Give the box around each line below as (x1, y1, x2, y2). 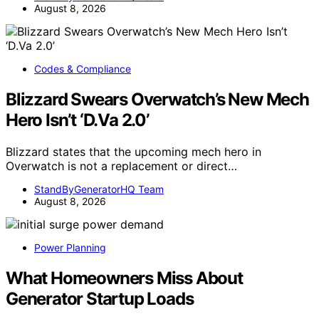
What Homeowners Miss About (6, 267, 243, 288)
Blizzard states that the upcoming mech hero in (6, 144, 261, 159)
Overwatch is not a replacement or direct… (6, 158, 237, 173)
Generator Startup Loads (6, 288, 194, 309)
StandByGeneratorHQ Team (34, 182, 164, 195)
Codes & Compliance (34, 63, 131, 75)
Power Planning (34, 241, 106, 253)
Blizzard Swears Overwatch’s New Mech (6, 89, 309, 110)
